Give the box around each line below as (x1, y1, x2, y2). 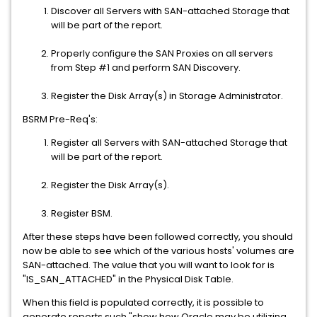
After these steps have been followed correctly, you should (23, 230, 293, 243)
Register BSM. (51, 207, 113, 220)
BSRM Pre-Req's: (23, 113, 98, 126)
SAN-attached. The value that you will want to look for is (23, 258, 275, 272)
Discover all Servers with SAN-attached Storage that (51, 4, 289, 18)
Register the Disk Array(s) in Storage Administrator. (51, 89, 283, 103)
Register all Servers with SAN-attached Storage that (51, 136, 287, 149)
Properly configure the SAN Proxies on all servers (51, 47, 273, 60)
